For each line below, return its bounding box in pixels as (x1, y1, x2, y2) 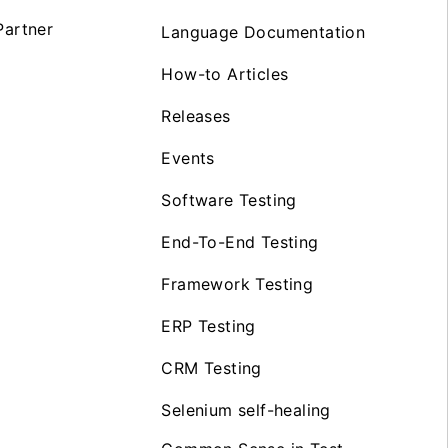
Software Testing (161, 190, 297, 210)
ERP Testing (161, 316, 256, 336)
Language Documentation (161, 22, 366, 42)
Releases (161, 106, 231, 126)
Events (161, 148, 215, 168)
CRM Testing (161, 358, 262, 378)
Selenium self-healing (161, 400, 331, 420)
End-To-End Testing (161, 232, 319, 252)
